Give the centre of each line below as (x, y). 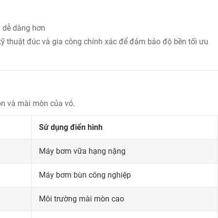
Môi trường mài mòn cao (82, 199)
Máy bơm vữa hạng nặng (82, 151)
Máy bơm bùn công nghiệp (85, 175)
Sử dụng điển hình (71, 127)
